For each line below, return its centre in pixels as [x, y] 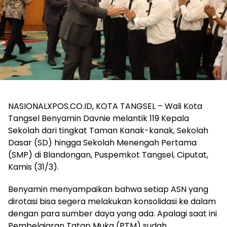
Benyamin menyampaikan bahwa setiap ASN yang [108, 190]
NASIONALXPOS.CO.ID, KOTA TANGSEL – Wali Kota [105, 106]
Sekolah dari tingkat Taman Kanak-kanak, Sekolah [108, 131]
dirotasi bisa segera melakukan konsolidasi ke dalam [112, 202]
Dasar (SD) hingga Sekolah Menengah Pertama [102, 143]
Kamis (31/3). [33, 167]
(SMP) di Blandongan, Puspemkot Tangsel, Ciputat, [108, 155]
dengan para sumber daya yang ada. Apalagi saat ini [112, 214]
